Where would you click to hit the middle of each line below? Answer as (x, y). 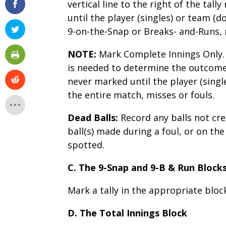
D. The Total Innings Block (128, 213)
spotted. (86, 145)
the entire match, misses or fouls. (141, 95)
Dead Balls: (94, 117)
